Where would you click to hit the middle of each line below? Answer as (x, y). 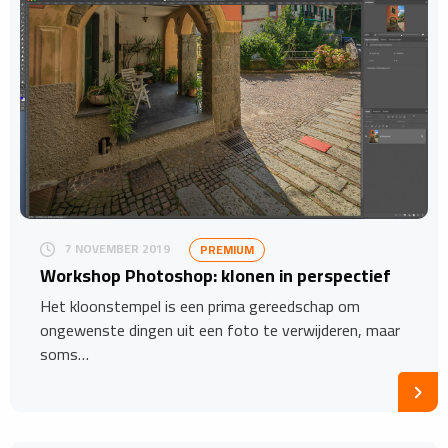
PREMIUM (227, 249)
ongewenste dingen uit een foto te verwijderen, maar (220, 329)
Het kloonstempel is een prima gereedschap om (200, 305)
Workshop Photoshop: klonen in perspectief (215, 275)
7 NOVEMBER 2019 (117, 249)
